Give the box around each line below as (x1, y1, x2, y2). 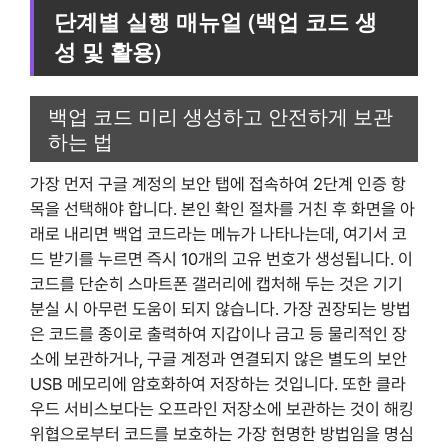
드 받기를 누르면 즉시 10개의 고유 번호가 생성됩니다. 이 (30, 248, 413, 269)
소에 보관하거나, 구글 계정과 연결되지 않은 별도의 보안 (30, 348, 407, 369)
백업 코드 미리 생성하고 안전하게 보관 (48, 101, 393, 130)
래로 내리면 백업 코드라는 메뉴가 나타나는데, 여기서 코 (30, 223, 407, 244)
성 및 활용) (54, 35, 161, 68)
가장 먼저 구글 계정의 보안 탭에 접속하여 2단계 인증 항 (30, 173, 406, 194)
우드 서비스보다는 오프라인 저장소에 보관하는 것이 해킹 (30, 398, 414, 419)
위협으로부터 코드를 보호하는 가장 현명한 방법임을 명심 (30, 423, 414, 444)
